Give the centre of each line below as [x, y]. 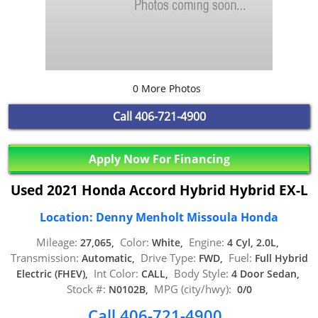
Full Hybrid [280, 258]
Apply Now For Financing [159, 159]
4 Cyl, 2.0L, [253, 243]
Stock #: [86, 289]
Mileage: [57, 242]
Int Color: [116, 274]
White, [169, 243]
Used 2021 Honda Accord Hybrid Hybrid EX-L [159, 191]
